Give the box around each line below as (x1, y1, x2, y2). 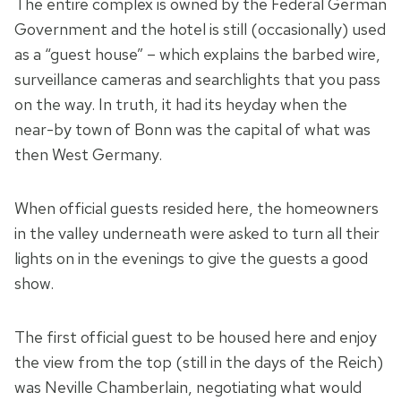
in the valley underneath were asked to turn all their (14, 223, 380, 244)
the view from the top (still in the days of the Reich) (14, 352, 383, 373)
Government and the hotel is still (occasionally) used (14, 19, 386, 40)
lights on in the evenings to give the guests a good (14, 248, 368, 269)
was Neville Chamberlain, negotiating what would (14, 377, 362, 398)
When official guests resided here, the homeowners (14, 198, 379, 219)
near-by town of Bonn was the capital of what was (14, 119, 371, 141)
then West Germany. (14, 144, 162, 166)
